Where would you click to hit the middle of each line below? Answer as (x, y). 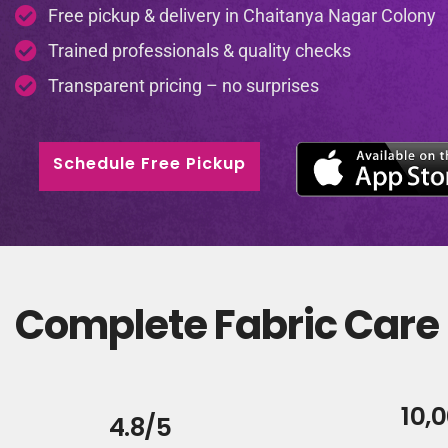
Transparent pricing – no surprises (183, 85)
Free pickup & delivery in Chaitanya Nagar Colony (241, 15)
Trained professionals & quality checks (199, 50)
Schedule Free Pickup (149, 163)
